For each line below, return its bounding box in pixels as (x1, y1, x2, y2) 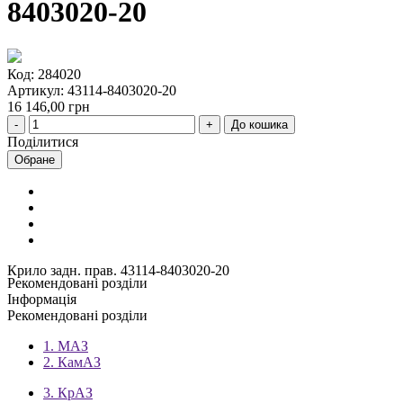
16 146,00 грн (7, 98, 90, 114)
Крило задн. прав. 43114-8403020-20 (7, 262, 229, 278)
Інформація (7, 291, 76, 307)
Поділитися (7, 133, 78, 149)
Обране (14, 152, 55, 166)
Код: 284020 (7, 66, 81, 82)
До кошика (231, 117, 288, 131)
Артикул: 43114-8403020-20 (7, 82, 176, 98)
